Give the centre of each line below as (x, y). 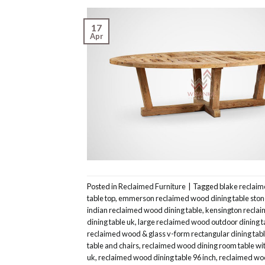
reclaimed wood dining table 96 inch (157, 257)
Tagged (206, 186)
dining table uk (111, 222)
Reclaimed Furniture (152, 186)
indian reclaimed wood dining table (145, 210)
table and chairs (113, 245)
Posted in (103, 186)
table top (101, 198)
